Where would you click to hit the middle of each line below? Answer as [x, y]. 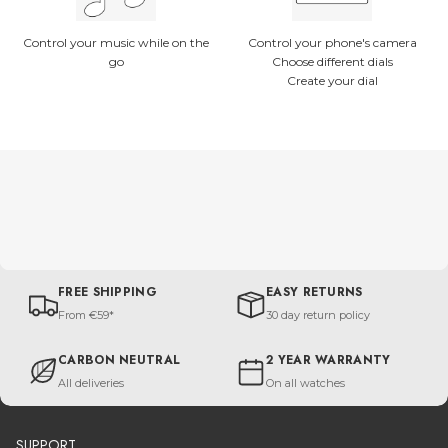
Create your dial [332, 81]
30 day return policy [318, 315]
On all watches [305, 383]
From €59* [86, 315]
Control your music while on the [116, 43]
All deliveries [91, 383]
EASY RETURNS [314, 292]
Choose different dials [332, 62]
